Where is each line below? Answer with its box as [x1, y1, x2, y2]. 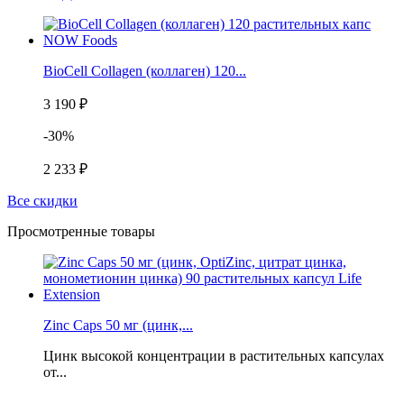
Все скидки [7, 193, 78, 209]
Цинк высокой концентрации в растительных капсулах [43, 348, 384, 364]
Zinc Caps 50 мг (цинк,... [43, 317, 193, 334]
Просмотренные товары [7, 224, 155, 240]
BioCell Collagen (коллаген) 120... [43, 63, 246, 79]
